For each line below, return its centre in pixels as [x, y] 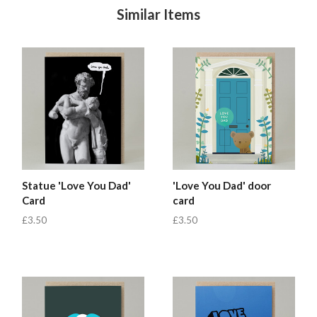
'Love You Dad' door [222, 185]
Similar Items [158, 14]
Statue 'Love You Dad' [76, 185]
